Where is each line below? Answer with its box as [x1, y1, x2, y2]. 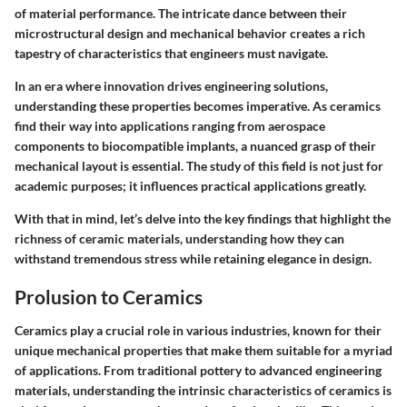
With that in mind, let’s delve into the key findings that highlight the [15, 210, 391, 226]
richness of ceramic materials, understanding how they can [15, 230, 344, 246]
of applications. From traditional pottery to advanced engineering [15, 362, 382, 378]
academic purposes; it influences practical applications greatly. [15, 177, 366, 194]
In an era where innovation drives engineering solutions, [15, 77, 328, 94]
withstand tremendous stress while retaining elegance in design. [15, 250, 372, 266]
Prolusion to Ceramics [15, 284, 203, 308]
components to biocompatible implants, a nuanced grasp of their [15, 137, 376, 154]
